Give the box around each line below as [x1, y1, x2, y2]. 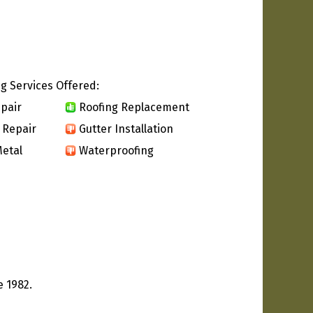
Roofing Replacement [79, 100, 189, 114]
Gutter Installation [79, 122, 173, 136]
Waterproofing [79, 143, 154, 157]
